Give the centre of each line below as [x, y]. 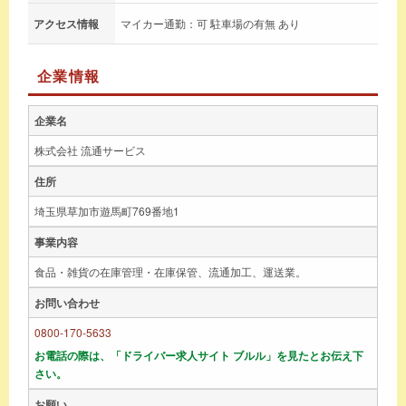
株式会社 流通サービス [90, 150]
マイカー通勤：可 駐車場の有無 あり [210, 23]
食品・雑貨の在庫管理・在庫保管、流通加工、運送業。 [170, 271]
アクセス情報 [66, 23]
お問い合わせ [67, 302]
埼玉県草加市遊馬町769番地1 [107, 210]
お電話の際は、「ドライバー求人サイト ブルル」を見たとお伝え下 [199, 355]
